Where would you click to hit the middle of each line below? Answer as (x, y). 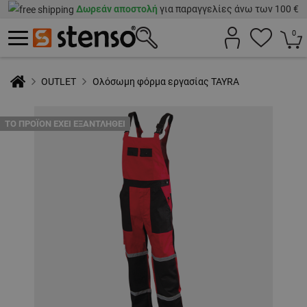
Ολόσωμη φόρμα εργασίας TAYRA (165, 82)
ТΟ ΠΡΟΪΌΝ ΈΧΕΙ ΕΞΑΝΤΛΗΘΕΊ (65, 124)
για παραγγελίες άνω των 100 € (228, 9)
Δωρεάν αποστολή (117, 9)
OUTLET (59, 82)
